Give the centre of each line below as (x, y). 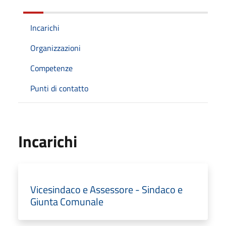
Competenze (51, 68)
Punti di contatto (59, 88)
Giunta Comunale (67, 201)
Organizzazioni (55, 48)
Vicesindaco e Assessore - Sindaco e (106, 189)
